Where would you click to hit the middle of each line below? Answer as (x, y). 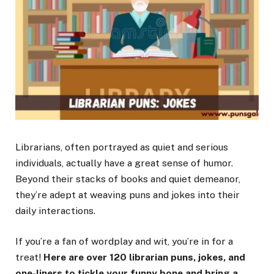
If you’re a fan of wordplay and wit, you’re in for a (124, 242)
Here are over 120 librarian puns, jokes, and (144, 257)
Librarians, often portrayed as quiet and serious (122, 147)
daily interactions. (55, 211)
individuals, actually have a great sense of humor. (124, 163)
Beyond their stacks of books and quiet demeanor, (128, 179)
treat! (29, 257)
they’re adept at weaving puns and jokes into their (128, 195)
